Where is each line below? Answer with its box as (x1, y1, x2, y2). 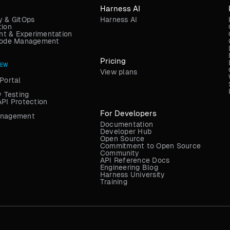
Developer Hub (100, 127, 152, 136)
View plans (100, 68, 138, 76)
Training (100, 178, 127, 186)
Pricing (100, 56, 126, 66)
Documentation (100, 120, 154, 129)
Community (100, 149, 140, 158)
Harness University (100, 170, 165, 179)
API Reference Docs (100, 156, 170, 165)
